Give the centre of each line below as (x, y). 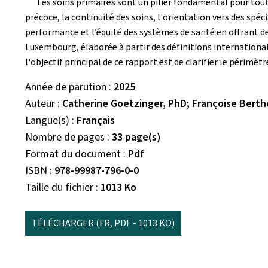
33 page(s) (136, 137)
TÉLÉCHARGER (64, 223)
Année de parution (66, 87)
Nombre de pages (65, 137)
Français (96, 120)
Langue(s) (47, 120)
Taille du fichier (59, 187)
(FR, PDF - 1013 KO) (135, 223)
